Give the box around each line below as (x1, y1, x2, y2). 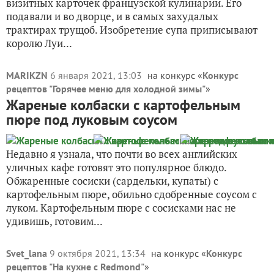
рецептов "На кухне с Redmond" (6, 261, 144, 273)
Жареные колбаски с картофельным (6, 95, 240, 114)
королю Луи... (6, 36, 72, 50)
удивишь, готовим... (6, 214, 103, 228)
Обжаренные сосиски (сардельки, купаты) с (6, 174, 218, 188)
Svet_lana (6, 247, 47, 259)
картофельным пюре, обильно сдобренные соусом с (6, 187, 257, 201)
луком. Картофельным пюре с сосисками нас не (6, 201, 236, 215)
